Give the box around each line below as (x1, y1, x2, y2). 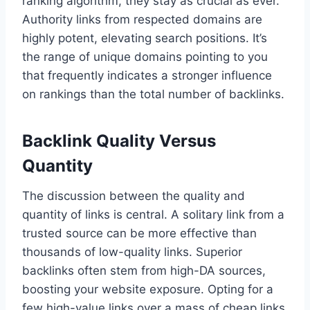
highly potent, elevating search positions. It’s (22, 31, 267, 46)
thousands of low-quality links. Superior (22, 245, 242, 259)
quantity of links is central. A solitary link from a (22, 208, 284, 222)
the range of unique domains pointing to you (22, 50, 268, 64)
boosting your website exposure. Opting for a (22, 282, 273, 297)
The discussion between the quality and (22, 189, 245, 203)
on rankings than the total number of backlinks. (22, 87, 284, 102)
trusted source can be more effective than (22, 226, 257, 241)
